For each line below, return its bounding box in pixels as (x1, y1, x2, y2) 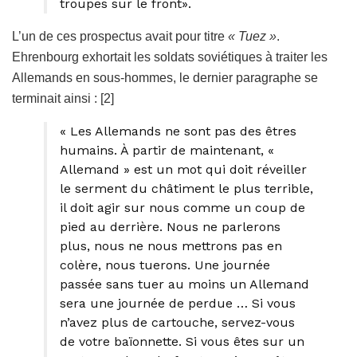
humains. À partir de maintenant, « (60, 142, 274, 158)
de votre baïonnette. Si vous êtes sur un (60, 333, 304, 349)
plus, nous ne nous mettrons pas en (60, 237, 282, 253)
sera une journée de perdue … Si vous (60, 295, 296, 311)
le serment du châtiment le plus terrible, (60, 180, 313, 196)
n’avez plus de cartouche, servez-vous (60, 314, 295, 330)
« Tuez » (228, 29, 277, 43)
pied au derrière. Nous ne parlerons (60, 218, 280, 234)
